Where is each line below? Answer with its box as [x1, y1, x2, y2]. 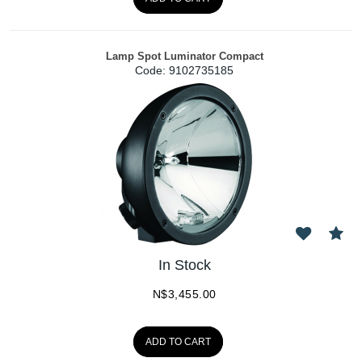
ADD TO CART [145, 336, 212, 348]
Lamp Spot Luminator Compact [105, 49, 263, 62]
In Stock [158, 257, 211, 274]
